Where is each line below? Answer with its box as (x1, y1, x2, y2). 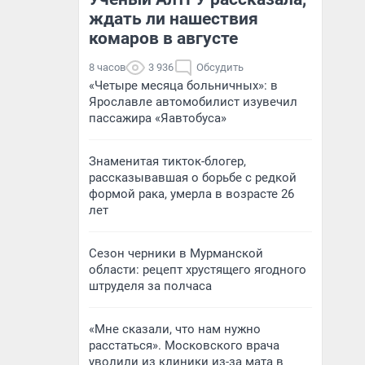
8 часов (89, 61, 125, 73)
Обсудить (196, 61, 244, 73)
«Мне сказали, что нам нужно (89, 322, 261, 336)
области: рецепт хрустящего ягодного (89, 262, 306, 277)
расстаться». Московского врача (89, 338, 279, 353)
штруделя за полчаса (89, 279, 212, 293)
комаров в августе (89, 29, 238, 48)
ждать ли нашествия (89, 9, 258, 29)
